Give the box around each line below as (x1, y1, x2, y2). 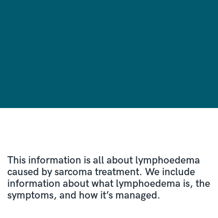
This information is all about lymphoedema (7, 154, 200, 166)
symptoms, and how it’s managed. (7, 189, 163, 201)
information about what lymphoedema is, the (7, 177, 210, 190)
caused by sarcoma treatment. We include (7, 165, 195, 178)
